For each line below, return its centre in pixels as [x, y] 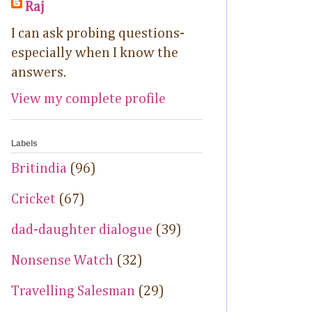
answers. [39, 72]
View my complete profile [88, 99]
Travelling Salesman [73, 291]
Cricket [33, 200]
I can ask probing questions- [98, 33]
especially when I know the [95, 53]
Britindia [39, 169]
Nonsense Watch [62, 261]
